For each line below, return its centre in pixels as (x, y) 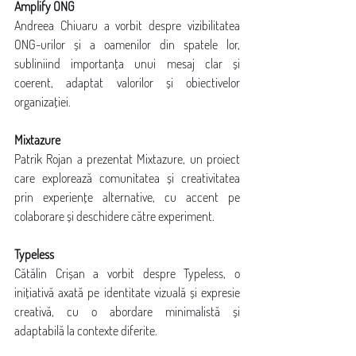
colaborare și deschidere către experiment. (114, 216)
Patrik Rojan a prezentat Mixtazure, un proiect (127, 159)
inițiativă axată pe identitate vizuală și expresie (127, 292)
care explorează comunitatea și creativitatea (127, 178)
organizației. (43, 102)
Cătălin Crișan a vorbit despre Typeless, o (127, 273)
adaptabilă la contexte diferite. (86, 331)
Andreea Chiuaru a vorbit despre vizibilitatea (127, 25)
